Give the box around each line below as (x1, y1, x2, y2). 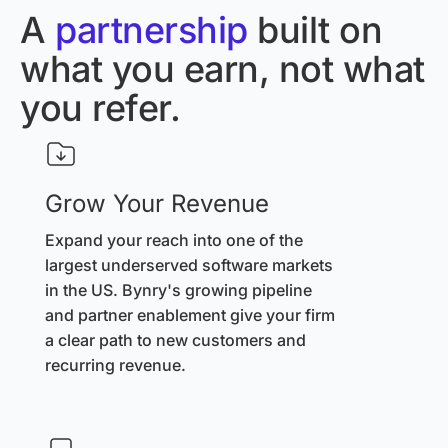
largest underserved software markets (45, 254, 333, 275)
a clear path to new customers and (45, 329, 306, 350)
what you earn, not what (20, 46, 425, 91)
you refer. (20, 85, 180, 130)
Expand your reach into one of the (45, 229, 303, 250)
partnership (55, 7, 248, 52)
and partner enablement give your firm (45, 304, 335, 325)
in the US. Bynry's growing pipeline (45, 279, 312, 300)
